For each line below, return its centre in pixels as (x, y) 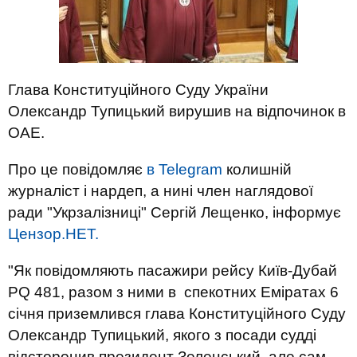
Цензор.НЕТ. (53, 234)
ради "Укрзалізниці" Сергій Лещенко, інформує (175, 212)
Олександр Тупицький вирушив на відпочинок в (177, 111)
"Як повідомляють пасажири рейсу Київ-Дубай (173, 271)
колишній (257, 169)
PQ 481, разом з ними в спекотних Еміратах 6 (173, 292)
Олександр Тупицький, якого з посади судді (162, 335)
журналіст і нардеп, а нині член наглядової (161, 191)
